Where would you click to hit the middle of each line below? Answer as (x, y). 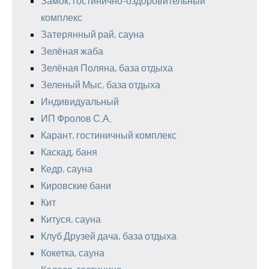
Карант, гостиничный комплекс (109, 135)
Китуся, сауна (71, 219)
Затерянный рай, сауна (92, 34)
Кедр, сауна (67, 169)
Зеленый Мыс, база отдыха (101, 85)
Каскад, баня (69, 152)
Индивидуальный (80, 101)
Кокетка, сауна (73, 253)
